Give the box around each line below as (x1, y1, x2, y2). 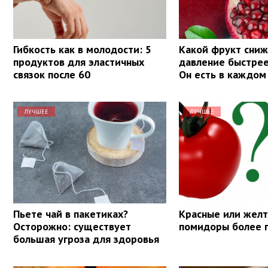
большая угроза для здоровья (13, 232, 159, 246)
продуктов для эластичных (13, 54, 144, 69)
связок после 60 (13, 67, 90, 81)
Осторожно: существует (13, 219, 131, 233)
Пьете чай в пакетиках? (13, 206, 128, 221)
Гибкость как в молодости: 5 (13, 42, 151, 56)
